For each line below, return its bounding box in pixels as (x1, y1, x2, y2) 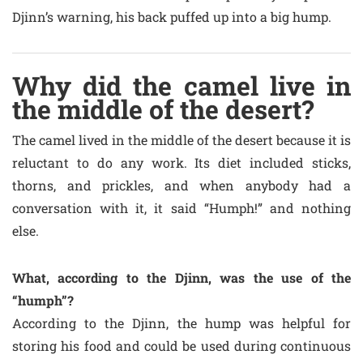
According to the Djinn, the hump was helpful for (12, 314, 351, 331)
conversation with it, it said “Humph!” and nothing (12, 199, 351, 216)
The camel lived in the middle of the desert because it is (12, 131, 351, 148)
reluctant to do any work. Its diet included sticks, (12, 154, 351, 171)
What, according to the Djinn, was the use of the (12, 269, 351, 286)
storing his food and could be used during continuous (12, 337, 351, 354)
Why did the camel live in (12, 68, 351, 103)
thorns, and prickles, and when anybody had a (12, 177, 351, 194)
